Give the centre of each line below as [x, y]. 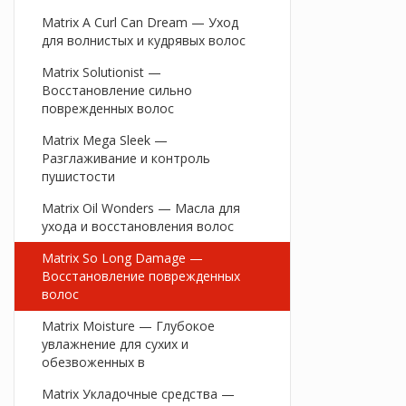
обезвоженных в [93, 362]
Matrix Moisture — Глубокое [128, 326]
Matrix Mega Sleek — [105, 140]
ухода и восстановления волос [138, 227]
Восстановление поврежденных [141, 276]
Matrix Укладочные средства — [138, 394]
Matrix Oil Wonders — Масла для [141, 208]
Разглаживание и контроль [126, 159]
